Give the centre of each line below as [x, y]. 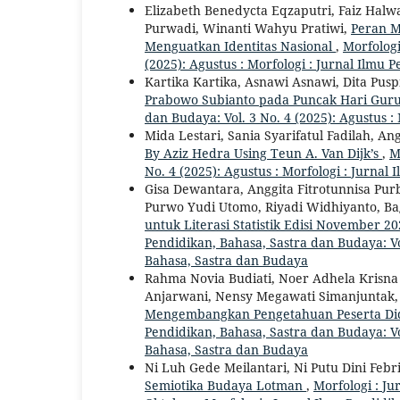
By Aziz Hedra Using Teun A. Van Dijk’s [263, 153]
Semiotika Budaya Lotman [225, 385]
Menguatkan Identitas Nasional [240, 46]
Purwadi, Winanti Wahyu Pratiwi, [248, 28]
